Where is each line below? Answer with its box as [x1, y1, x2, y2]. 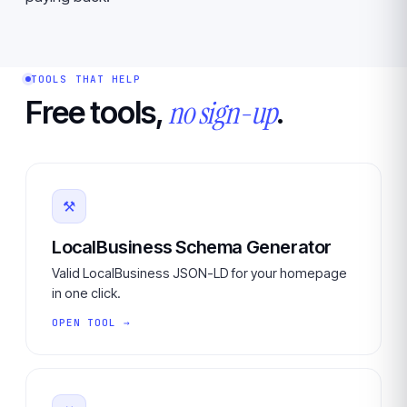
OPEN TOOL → [52, 316, 131, 329]
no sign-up [167, 93, 276, 134]
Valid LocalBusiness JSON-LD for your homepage [52, 265, 347, 281]
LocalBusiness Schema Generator [52, 236, 332, 258]
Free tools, [25, 94, 168, 131]
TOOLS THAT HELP [31, 73, 142, 85]
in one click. [52, 285, 121, 301]
